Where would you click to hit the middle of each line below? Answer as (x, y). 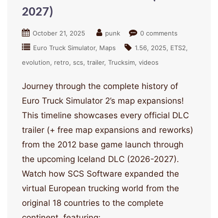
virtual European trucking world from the (100, 189)
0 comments (159, 33)
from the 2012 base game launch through (103, 145)
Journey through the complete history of (100, 86)
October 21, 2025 (59, 33)
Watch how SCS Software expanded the (100, 174)
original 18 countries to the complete (93, 203)
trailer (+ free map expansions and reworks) (108, 130)
